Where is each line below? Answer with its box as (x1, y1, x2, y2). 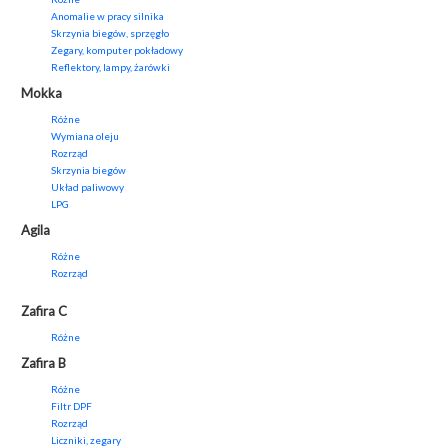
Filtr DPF (51, 400, 92, 413)
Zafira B (21, 355, 66, 372)
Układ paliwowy (51, 181, 124, 194)
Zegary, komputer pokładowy (51, 44, 183, 57)
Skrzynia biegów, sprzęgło (51, 27, 169, 40)
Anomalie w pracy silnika (51, 10, 164, 23)
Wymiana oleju (51, 130, 119, 143)
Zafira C (21, 303, 67, 320)
